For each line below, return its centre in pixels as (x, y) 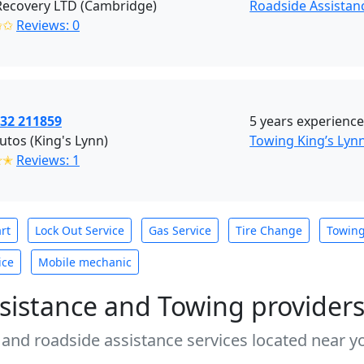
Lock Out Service (80, 230)
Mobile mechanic (85, 262)
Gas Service (180, 230)
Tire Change (269, 230)
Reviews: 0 (48, 25)
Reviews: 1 (48, 160)
